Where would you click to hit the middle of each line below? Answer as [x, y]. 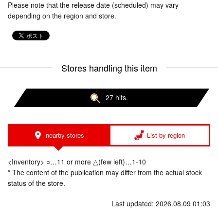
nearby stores [65, 135]
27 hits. [117, 97]
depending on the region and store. [62, 16]
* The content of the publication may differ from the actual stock [105, 173]
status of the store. [36, 183]
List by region [166, 135]
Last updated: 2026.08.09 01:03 [161, 204]
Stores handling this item [109, 68]
